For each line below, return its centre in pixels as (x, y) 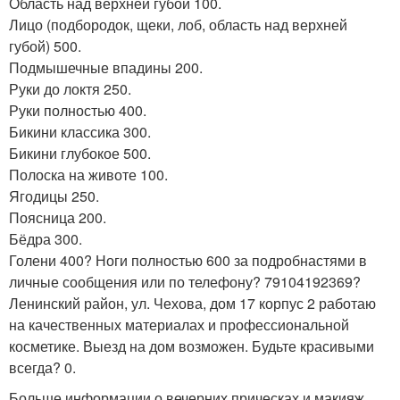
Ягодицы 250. (54, 196)
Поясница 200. (58, 217)
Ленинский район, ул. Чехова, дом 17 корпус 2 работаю (192, 303)
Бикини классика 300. (80, 132)
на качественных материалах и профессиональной (179, 325)
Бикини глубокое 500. (80, 153)
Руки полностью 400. (78, 110)
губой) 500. (45, 46)
